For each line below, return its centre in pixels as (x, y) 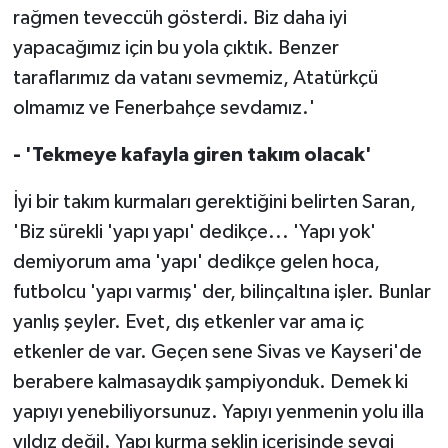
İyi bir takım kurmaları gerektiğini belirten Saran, (214, 201)
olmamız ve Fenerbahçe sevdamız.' (163, 107)
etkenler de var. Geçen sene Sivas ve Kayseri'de (217, 351)
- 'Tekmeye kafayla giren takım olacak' (192, 154)
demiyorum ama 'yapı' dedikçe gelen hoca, (196, 261)
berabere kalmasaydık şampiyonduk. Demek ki (210, 381)
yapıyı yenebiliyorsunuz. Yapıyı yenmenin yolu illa (218, 411)
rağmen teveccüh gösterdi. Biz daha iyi (179, 17)
